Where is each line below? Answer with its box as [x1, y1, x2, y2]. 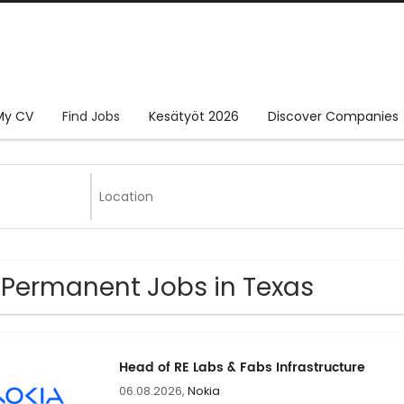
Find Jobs [62, 107, 120, 126]
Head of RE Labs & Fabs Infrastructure [118, 357, 365, 379]
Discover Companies [268, 107, 399, 126]
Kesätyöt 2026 [149, 107, 239, 126]
